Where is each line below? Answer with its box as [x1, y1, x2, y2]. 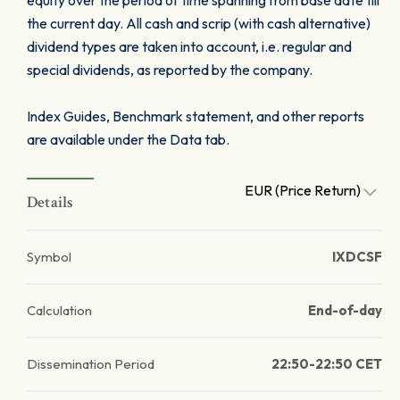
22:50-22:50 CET [271, 355, 382, 372]
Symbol [27, 248, 71, 265]
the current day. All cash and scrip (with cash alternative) [27, 14, 371, 32]
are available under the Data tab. [27, 130, 229, 148]
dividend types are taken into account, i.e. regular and [27, 37, 352, 55]
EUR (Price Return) [245, 181, 363, 199]
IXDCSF [332, 248, 382, 265]
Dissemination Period [27, 355, 154, 372]
